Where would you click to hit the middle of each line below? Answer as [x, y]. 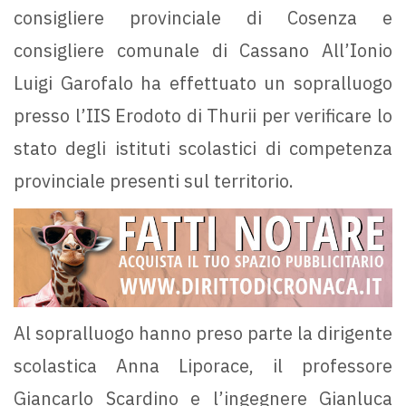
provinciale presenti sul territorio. [154, 180]
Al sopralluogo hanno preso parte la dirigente [203, 333]
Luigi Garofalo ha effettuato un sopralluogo [203, 82]
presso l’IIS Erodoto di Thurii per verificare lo [203, 115]
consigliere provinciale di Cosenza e [203, 17]
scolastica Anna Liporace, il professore [203, 366]
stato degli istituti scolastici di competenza [203, 148]
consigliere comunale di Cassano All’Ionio [203, 50]
